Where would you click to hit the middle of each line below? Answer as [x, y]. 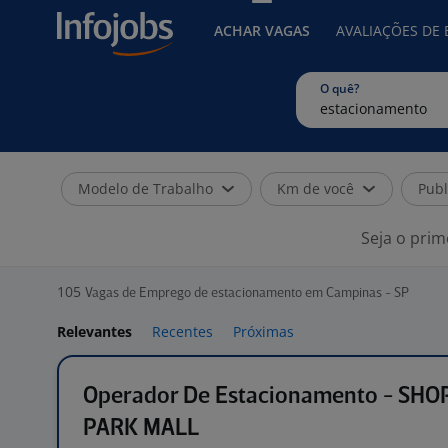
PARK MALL [141, 428]
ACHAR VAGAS [262, 30]
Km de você [315, 188]
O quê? [339, 88]
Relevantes [94, 331]
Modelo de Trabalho [145, 188]
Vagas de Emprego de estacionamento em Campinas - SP [247, 293]
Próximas [263, 331]
